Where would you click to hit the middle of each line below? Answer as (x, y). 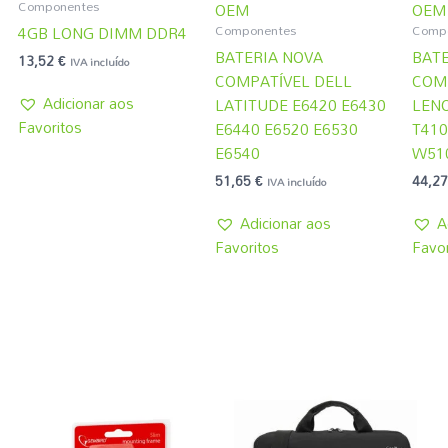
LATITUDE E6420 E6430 (300, 104)
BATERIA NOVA (269, 56)
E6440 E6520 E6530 (286, 128)
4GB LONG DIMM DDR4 (102, 32)
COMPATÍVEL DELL (283, 80)
